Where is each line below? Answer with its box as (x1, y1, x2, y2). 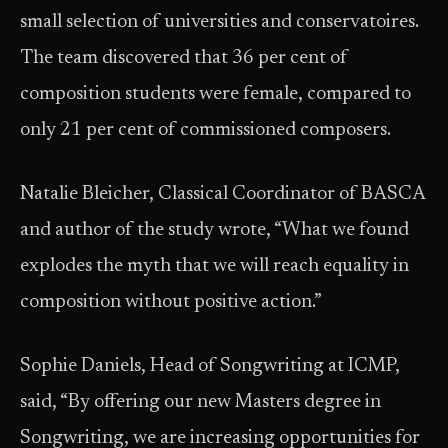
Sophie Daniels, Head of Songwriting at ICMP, (20, 357, 400, 376)
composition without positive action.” (20, 293, 322, 312)
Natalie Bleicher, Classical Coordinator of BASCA (20, 185, 425, 204)
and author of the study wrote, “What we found (20, 221, 409, 240)
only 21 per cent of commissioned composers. (20, 121, 391, 140)
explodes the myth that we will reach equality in (20, 257, 409, 276)
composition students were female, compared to (20, 85, 411, 104)
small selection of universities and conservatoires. (20, 13, 419, 32)
